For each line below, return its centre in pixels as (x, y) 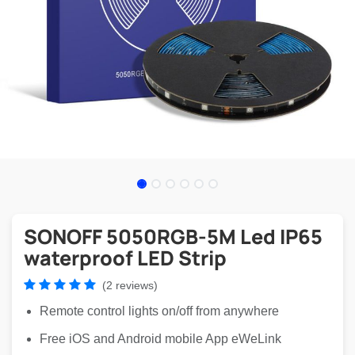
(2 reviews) (130, 285)
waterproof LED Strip (125, 258)
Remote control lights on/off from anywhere (159, 311)
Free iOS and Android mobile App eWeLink (160, 339)
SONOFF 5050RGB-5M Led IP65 (173, 237)
